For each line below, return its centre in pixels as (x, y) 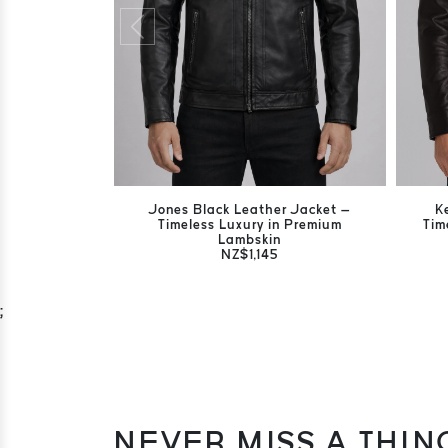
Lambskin (250, 239)
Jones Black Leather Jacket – (250, 209)
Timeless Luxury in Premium (249, 224)
